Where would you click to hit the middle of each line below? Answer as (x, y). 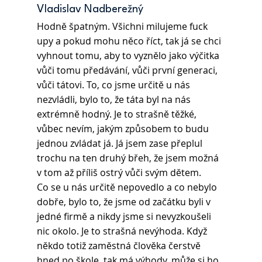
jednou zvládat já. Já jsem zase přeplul (120, 144)
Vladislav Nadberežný (90, 10)
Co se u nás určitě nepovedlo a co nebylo (128, 187)
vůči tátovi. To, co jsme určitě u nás (114, 85)
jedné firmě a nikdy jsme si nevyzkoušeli (125, 217)
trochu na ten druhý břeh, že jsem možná (129, 158)
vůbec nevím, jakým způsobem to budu (124, 129)
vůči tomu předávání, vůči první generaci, (128, 70)
